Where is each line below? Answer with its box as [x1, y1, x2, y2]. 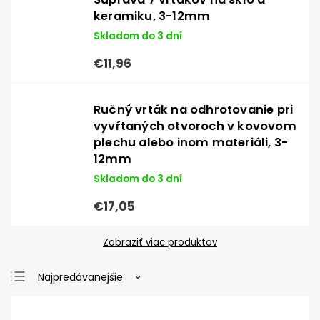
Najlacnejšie [38, 292, 96, 307]
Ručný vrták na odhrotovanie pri [94, 101, 294, 118]
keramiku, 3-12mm [94, 8, 211, 24]
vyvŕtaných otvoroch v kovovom [94, 118, 296, 134]
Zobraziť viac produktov [103, 236, 217, 249]
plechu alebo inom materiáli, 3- [94, 134, 289, 151]
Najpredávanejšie [38, 269, 123, 284]
